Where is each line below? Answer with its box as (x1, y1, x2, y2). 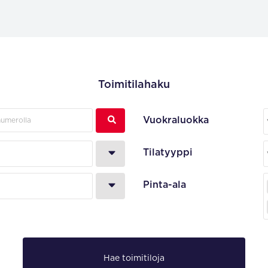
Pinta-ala (143, 180, 186, 190)
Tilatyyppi (143, 148, 193, 157)
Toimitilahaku (98, 80, 170, 90)
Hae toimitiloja (103, 254, 165, 263)
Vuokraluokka (143, 115, 209, 125)
